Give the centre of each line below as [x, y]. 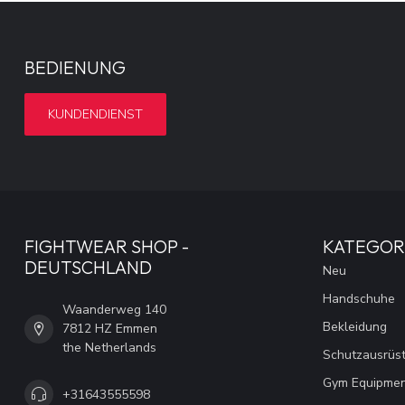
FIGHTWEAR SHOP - [107, 247]
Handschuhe [359, 299]
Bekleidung [355, 327]
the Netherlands [109, 348]
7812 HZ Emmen [110, 329]
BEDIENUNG [75, 68]
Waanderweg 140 [114, 310]
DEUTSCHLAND [88, 268]
